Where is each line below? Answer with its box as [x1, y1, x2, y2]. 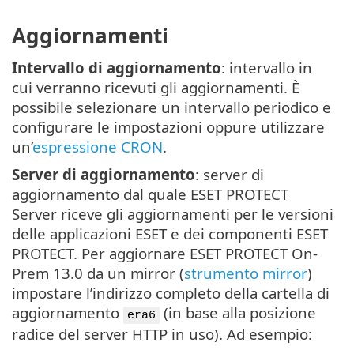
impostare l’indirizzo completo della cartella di [12, 282, 330, 303]
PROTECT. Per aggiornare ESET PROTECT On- [12, 243, 318, 263]
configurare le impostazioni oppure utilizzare [12, 116, 325, 137]
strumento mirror [184, 262, 307, 283]
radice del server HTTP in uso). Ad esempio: [12, 323, 312, 344]
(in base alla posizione [160, 302, 316, 322]
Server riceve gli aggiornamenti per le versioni [12, 203, 333, 224]
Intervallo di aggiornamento [12, 57, 221, 77]
